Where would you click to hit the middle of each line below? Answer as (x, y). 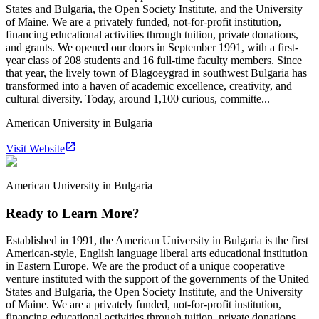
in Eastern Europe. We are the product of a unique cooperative (145, 266)
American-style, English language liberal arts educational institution (157, 253)
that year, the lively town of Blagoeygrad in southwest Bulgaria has (156, 73)
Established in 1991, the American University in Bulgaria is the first (157, 241)
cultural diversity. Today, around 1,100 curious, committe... (138, 98)
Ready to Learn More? (73, 213)
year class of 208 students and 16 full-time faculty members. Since (154, 60)
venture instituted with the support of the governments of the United (157, 279)
